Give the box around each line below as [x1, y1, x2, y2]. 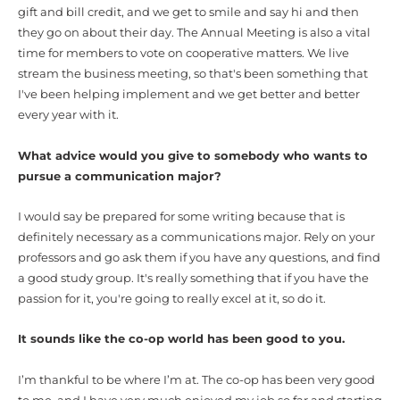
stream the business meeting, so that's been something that [18, 67, 368, 81]
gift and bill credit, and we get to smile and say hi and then [18, 5, 359, 20]
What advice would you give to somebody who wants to [18, 148, 368, 162]
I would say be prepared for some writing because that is [18, 209, 345, 223]
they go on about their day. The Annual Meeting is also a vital [18, 26, 371, 40]
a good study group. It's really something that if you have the [18, 271, 369, 285]
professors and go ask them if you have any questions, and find [18, 250, 380, 264]
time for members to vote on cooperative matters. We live [18, 46, 349, 61]
